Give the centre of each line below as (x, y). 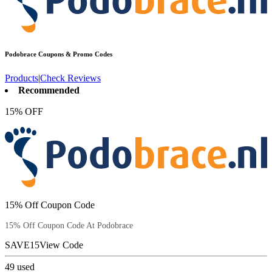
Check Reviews (70, 78)
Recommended (49, 90)
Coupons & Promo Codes (74, 54)
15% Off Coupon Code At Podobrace (69, 225)
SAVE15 (22, 245)
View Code (61, 245)
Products (22, 78)
